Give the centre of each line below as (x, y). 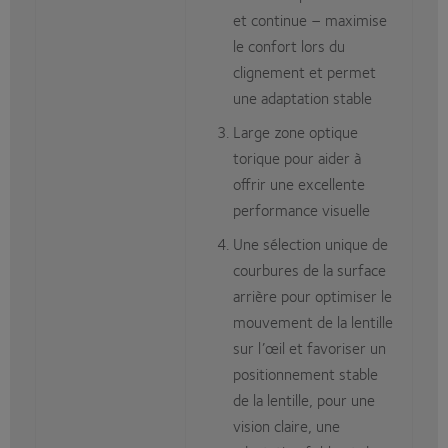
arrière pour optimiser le (312, 296)
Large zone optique (295, 132)
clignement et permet (304, 72)
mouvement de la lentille (313, 322)
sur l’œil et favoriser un (309, 348)
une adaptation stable (302, 98)
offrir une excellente (299, 184)
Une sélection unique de (310, 244)
